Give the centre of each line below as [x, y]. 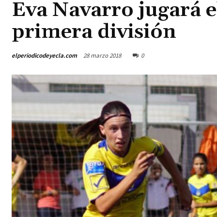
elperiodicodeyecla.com [44, 55]
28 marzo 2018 [102, 56]
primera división [94, 32]
